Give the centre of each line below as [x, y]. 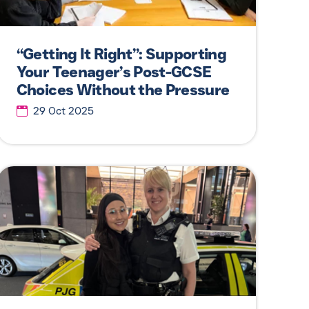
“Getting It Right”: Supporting [121, 54]
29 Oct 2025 [63, 111]
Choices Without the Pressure [123, 90]
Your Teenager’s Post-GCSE [114, 72]
